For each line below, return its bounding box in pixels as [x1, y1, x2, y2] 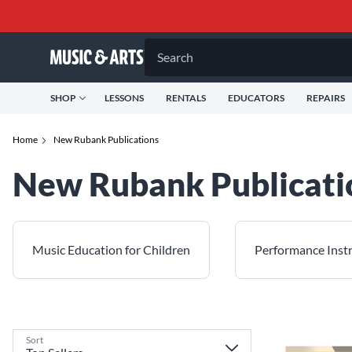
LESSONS [104, 92, 144, 104]
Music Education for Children [32, 242, 190, 257]
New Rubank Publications [53, 134, 159, 145]
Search [157, 49, 193, 64]
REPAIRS [306, 92, 345, 104]
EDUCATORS [228, 92, 284, 104]
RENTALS [166, 92, 206, 104]
